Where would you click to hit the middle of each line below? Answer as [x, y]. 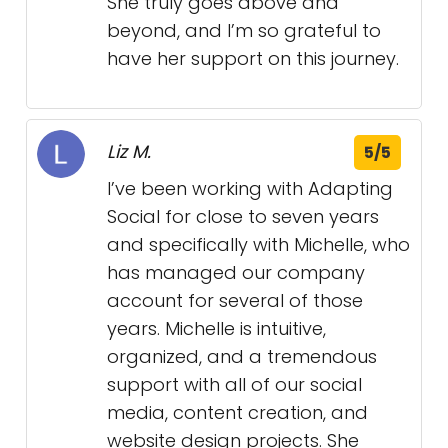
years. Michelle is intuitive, [216, 329]
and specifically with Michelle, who [258, 245]
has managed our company [236, 273]
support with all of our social [234, 385]
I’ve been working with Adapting [250, 189]
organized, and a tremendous [242, 357]
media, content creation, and [237, 413]
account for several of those [235, 301]
